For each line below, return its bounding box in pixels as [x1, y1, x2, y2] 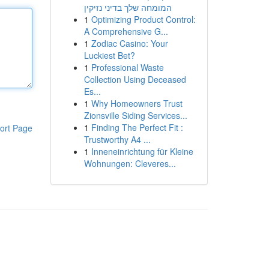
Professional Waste [91, 61, 164, 73]
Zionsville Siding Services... [83, 109, 187, 121]
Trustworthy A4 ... [83, 133, 151, 145]
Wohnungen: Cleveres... [83, 157, 176, 169]
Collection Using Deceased [83, 73, 186, 85]
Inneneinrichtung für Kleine [91, 145, 193, 157]
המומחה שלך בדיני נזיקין [83, 1, 172, 13]
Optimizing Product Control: [91, 13, 196, 25]
